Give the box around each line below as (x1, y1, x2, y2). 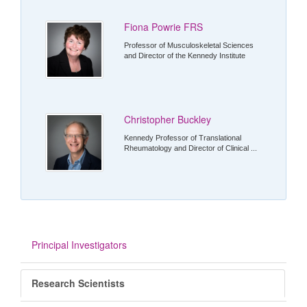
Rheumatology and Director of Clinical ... (124, 144, 258, 153)
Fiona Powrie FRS (124, 20, 204, 34)
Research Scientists (32, 275, 125, 290)
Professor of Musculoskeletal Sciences (124, 41, 254, 50)
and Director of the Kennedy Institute (124, 51, 246, 60)
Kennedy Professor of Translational (124, 134, 242, 143)
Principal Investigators (32, 237, 127, 251)
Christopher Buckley (124, 112, 212, 127)
